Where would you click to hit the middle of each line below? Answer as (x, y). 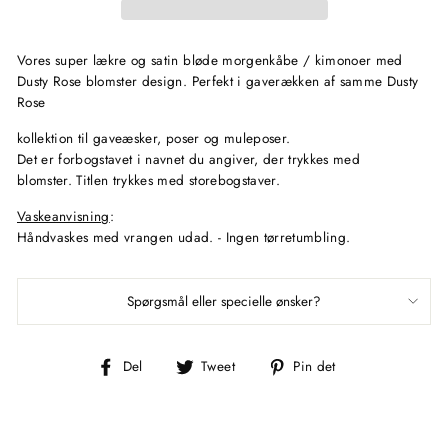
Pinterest (376, 406)
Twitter (269, 406)
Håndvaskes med (71, 236)
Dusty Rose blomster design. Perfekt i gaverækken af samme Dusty (218, 80)
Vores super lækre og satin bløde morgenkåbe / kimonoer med (210, 59)
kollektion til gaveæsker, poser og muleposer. (154, 137)
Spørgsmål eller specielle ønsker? (224, 300)
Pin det (314, 366)
